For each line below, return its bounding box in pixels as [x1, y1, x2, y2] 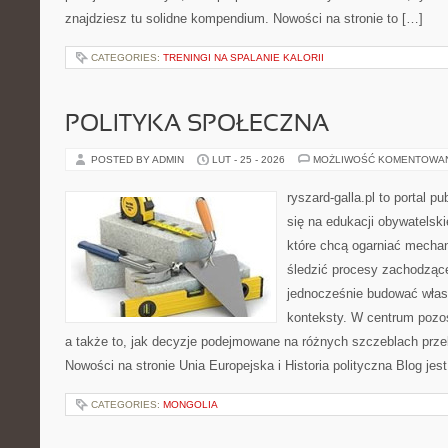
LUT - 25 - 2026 [212, 154, 285, 165]
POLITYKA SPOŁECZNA [65, 114, 329, 136]
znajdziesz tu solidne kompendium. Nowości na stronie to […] [65, 11, 423, 26]
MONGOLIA [163, 399, 218, 410]
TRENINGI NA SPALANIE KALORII [163, 52, 324, 63]
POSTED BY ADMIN [91, 154, 187, 165]
